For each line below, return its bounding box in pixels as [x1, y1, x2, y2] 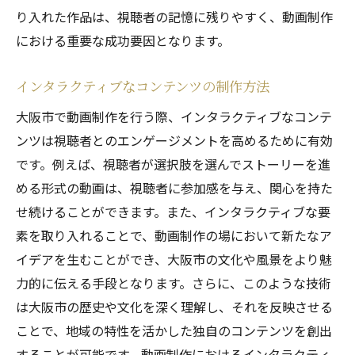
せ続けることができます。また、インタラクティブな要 [16, 202, 330, 221]
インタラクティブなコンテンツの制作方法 [16, 77, 269, 95]
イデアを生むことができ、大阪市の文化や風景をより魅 [16, 250, 332, 269]
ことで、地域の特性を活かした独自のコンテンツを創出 [16, 321, 332, 340]
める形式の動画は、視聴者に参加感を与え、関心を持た [16, 178, 333, 197]
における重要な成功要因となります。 [16, 31, 230, 50]
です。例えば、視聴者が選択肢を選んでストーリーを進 [16, 155, 330, 174]
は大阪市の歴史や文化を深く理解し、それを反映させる [16, 297, 333, 316]
